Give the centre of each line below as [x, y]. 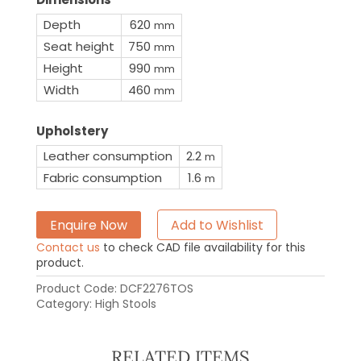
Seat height [79, 46]
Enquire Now [88, 225]
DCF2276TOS [156, 289]
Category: [65, 304]
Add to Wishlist [217, 225]
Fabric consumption [102, 177]
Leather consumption [108, 156]
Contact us [68, 248]
